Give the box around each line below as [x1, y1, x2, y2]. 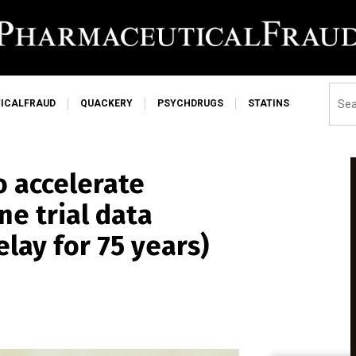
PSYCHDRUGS [157, 98, 223, 109]
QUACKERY [79, 98, 133, 109]
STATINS [247, 98, 289, 109]
